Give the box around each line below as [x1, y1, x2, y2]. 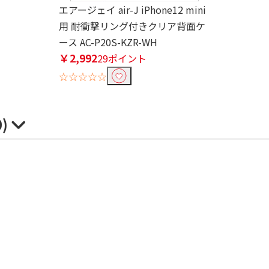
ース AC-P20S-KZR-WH [59, 35, 157, 50]
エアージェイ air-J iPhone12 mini [59, 2, 206, 17]
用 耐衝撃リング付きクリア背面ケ [59, 19, 205, 34]
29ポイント [97, 51, 147, 66]
